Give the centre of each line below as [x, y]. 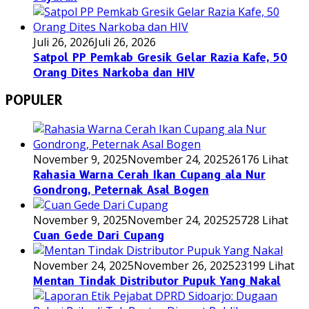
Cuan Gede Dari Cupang [99, 235]
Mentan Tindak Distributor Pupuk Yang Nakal [157, 281]
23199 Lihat [265, 265]
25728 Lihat [258, 220]
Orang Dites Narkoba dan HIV [114, 72]
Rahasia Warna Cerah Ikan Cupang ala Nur [149, 175]
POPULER [34, 101]
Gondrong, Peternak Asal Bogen [121, 190]
